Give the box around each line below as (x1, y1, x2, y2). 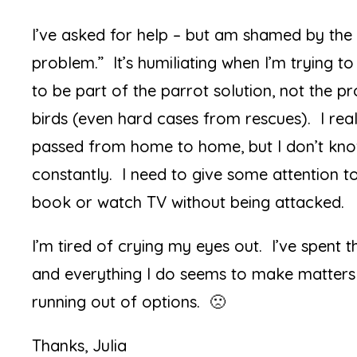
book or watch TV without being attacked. (32, 192, 345, 212)
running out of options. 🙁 (32, 292, 226, 312)
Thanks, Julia (32, 335, 127, 355)
